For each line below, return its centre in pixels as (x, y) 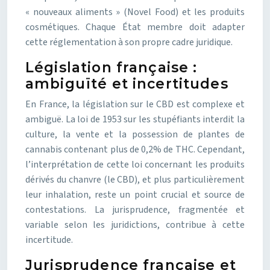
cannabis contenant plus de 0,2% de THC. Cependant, (135, 149)
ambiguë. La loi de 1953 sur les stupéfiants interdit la (135, 119)
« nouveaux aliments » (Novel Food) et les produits (135, 12)
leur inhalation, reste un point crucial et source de (135, 195)
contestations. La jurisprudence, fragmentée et (135, 210)
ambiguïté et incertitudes (127, 84)
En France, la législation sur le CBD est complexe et (135, 104)
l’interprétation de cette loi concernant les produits (135, 165)
